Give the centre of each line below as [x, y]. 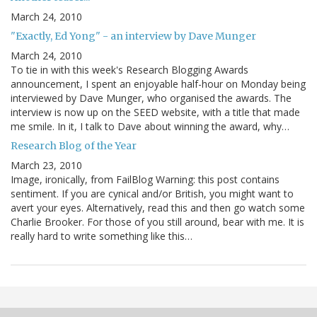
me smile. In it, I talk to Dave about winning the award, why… [150, 126]
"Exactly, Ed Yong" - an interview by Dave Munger [133, 36]
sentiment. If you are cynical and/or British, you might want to [152, 193]
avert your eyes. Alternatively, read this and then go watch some [158, 207]
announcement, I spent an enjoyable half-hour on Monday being [158, 83]
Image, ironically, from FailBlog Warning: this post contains [145, 179]
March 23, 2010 [46, 165]
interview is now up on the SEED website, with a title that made [155, 112]
